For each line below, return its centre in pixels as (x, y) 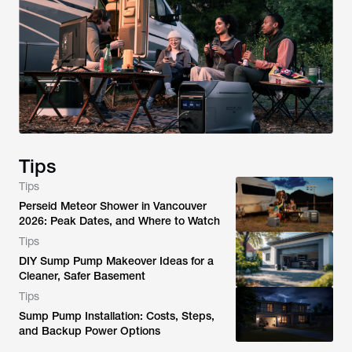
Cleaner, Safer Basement (82, 276)
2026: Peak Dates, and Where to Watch (119, 221)
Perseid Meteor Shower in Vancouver (113, 206)
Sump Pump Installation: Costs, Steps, (117, 316)
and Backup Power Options (90, 331)
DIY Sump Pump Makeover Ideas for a (116, 261)
